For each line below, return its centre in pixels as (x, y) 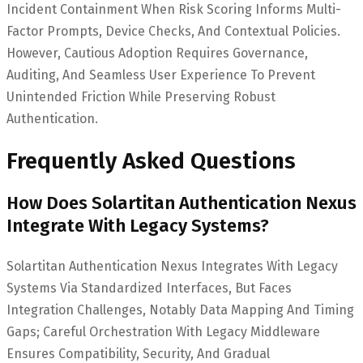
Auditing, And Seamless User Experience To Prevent (161, 75)
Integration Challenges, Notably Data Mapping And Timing (180, 310)
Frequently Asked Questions (151, 161)
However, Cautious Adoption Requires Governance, (157, 53)
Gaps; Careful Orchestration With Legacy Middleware (163, 332)
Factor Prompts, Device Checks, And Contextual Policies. (173, 31)
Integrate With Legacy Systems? (138, 226)
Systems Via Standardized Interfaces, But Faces (149, 288)
